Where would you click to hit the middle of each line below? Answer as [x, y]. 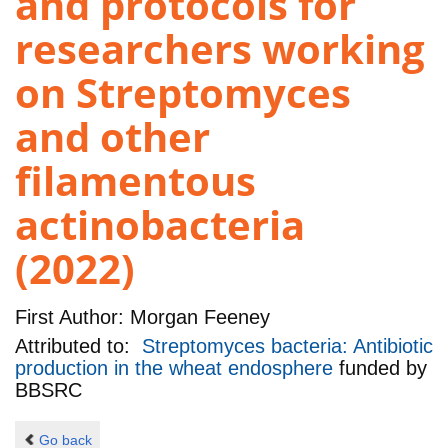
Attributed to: [78, 346]
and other [112, 137]
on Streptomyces [183, 93]
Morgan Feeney [197, 316]
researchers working [220, 49]
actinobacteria [160, 225]
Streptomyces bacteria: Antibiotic [287, 346]
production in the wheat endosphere [177, 368]
